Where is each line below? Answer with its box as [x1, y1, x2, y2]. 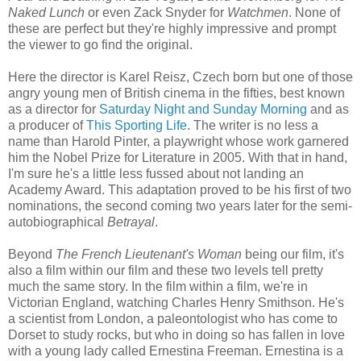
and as [307, 102, 349, 116]
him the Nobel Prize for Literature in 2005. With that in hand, [8, 150, 347, 164]
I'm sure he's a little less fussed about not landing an [8, 166, 304, 180]
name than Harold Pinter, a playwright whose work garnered [8, 134, 349, 148]
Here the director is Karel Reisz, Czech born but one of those [8, 69, 353, 84]
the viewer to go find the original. [8, 37, 193, 52]
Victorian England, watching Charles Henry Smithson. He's [8, 295, 344, 309]
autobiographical [8, 214, 107, 229]
